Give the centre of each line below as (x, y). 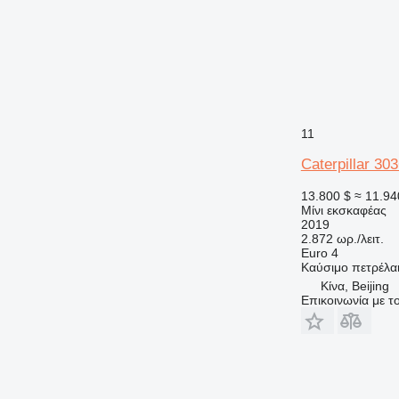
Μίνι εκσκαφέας (343, 210)
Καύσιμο (324, 267)
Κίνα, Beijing (354, 285)
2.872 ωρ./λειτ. (342, 238)
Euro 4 (319, 252)
